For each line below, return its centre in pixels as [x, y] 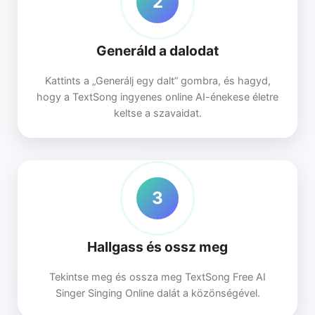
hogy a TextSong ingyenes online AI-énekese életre [157, 96]
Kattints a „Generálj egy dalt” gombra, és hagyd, [157, 80]
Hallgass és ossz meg [157, 246]
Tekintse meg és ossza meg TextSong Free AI [157, 276]
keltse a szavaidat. [157, 112]
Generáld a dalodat [157, 50]
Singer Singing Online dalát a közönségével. [157, 292]
